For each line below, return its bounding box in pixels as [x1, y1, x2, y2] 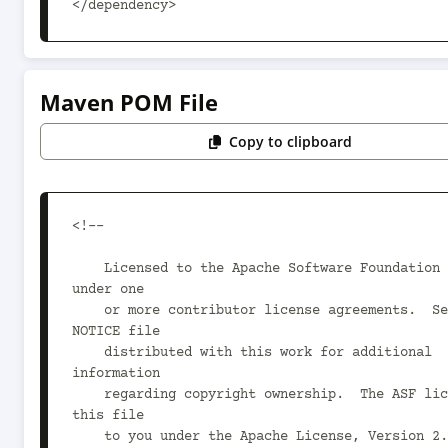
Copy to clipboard [229, 132, 353, 151]
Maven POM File [40, 87, 218, 117]
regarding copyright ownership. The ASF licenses [72, 387, 104, 403]
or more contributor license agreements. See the [72, 303, 104, 319]
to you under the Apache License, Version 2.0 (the [72, 429, 104, 445]
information [72, 366, 160, 382]
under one [72, 282, 144, 298]
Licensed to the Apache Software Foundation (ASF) [72, 261, 104, 277]
